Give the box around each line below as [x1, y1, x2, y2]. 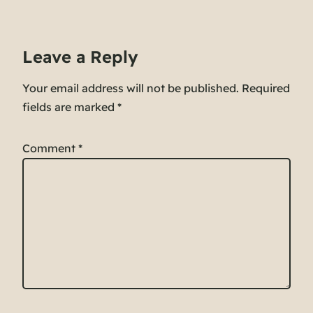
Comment [22, 141, 78, 156]
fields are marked [22, 100, 117, 115]
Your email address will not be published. [22, 81, 239, 96]
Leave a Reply [22, 46, 138, 68]
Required [242, 81, 290, 96]
